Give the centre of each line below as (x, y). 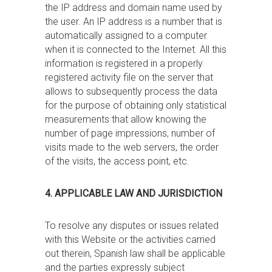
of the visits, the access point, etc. (117, 161)
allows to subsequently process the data (131, 91)
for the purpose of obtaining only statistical (136, 105)
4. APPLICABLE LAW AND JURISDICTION (134, 193)
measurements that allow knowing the (126, 119)
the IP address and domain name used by (134, 8)
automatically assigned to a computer (126, 36)
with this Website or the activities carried (130, 240)
